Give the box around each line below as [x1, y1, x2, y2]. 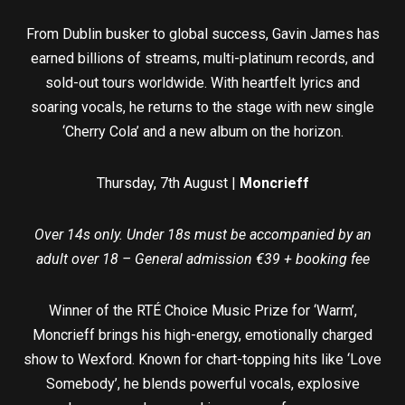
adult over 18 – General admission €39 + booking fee [35, 250, 370, 268]
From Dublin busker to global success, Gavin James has [25, 24, 380, 42]
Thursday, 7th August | [96, 174, 240, 192]
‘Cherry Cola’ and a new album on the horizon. [61, 122, 344, 140]
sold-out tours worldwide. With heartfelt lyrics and [45, 73, 360, 91]
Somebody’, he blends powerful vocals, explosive [45, 374, 360, 392]
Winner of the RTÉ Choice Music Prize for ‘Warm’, [48, 301, 357, 319]
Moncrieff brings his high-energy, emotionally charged [33, 325, 372, 344]
